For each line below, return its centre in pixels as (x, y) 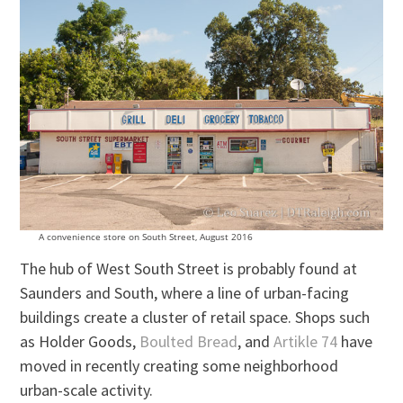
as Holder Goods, (80, 341)
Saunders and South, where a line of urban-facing (185, 292)
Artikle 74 (306, 341)
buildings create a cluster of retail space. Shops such (195, 317)
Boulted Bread (189, 341)
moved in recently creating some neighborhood (179, 365)
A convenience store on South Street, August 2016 (145, 236)
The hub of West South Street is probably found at (189, 268)
